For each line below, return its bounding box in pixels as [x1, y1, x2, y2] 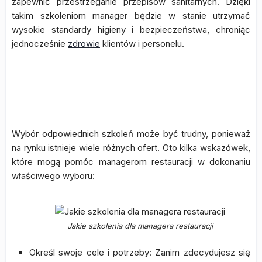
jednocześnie [12, 38, 68, 49]
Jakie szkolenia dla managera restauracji [67, 221, 213, 230]
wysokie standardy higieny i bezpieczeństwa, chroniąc [12, 24, 250, 35]
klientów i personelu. [100, 38, 184, 49]
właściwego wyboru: [12, 170, 95, 181]
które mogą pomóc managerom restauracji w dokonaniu [12, 156, 250, 167]
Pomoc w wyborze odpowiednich [12, 70, 250, 88]
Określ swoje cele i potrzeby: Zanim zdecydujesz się [29, 247, 250, 258]
